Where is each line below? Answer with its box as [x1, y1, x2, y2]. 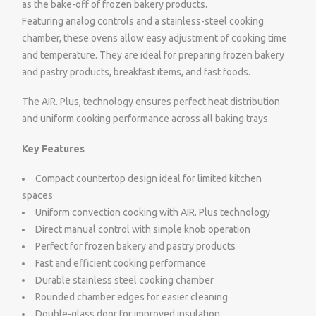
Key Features [22, 142, 85, 154]
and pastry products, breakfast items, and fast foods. [22, 66, 250, 78]
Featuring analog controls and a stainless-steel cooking [22, 16, 264, 28]
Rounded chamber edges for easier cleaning [35, 291, 228, 303]
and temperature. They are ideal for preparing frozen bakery [22, 49, 284, 61]
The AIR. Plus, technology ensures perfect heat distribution [22, 96, 280, 108]
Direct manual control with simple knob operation [35, 223, 250, 235]
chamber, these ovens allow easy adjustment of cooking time [22, 32, 287, 44]
